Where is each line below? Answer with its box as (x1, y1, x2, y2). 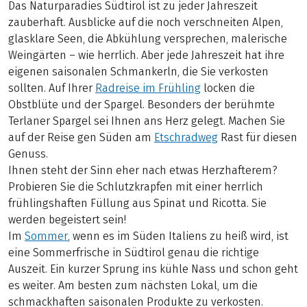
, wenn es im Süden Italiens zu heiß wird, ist (68, 230, 288, 243)
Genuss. (8, 147, 48, 161)
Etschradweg (154, 131, 218, 145)
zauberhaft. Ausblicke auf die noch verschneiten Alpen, (8, 16, 283, 29)
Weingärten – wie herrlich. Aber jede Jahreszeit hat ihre (8, 49, 284, 62)
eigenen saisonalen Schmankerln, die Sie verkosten (8, 65, 269, 79)
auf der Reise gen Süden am (8, 131, 154, 145)
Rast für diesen (218, 131, 297, 145)
